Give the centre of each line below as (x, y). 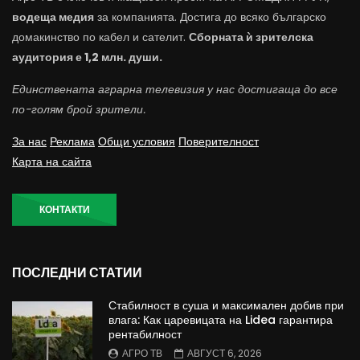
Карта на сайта (52, 161)
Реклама (72, 141)
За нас (29, 141)
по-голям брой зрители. (79, 109)
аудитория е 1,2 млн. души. (87, 57)
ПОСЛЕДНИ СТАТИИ (77, 272)
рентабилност (145, 334)
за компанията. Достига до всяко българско (210, 16)
